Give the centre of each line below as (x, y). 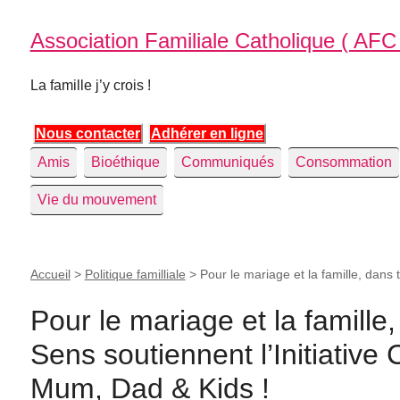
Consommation (343, 162)
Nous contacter (87, 133)
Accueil (50, 274)
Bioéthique (125, 162)
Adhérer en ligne (207, 133)
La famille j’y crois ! (90, 85)
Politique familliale (135, 274)
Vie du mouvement (96, 200)
